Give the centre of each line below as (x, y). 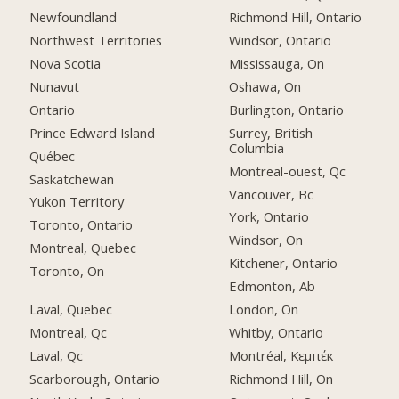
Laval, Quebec (71, 309)
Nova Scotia (65, 64)
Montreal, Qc (69, 332)
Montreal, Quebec (83, 248)
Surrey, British (271, 132)
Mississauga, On (277, 64)
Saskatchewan (72, 179)
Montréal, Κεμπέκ (281, 355)
